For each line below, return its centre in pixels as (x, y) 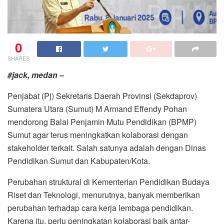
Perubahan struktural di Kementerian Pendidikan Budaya (108, 181)
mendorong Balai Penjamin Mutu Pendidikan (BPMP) (102, 121)
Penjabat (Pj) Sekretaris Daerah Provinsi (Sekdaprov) (102, 95)
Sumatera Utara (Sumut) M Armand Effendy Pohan (97, 108)
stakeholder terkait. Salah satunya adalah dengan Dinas (107, 147)
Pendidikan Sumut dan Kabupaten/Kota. (79, 160)
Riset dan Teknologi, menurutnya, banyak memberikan (104, 194)
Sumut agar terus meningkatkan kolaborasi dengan (98, 134)
